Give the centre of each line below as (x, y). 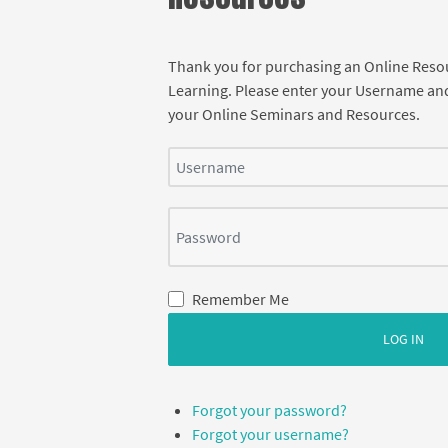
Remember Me (241, 299)
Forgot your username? (271, 433)
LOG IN (403, 338)
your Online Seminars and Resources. (294, 113)
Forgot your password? (270, 409)
